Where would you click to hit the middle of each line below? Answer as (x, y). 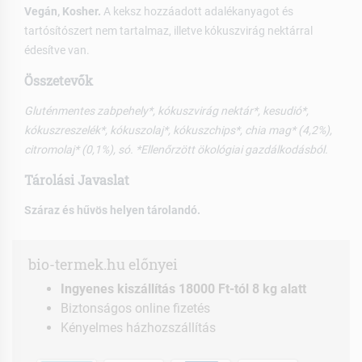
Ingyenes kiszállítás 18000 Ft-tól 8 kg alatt (183, 288)
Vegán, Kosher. (63, 11)
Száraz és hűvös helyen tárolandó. (112, 210)
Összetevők (59, 80)
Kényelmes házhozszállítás (138, 327)
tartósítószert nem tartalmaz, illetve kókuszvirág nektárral (168, 30)
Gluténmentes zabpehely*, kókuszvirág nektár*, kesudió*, (166, 110)
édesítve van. (57, 50)
